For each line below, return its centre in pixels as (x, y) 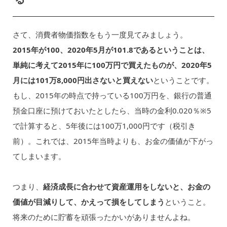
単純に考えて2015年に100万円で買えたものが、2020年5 (112, 65)
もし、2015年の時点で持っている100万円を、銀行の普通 (112, 95)
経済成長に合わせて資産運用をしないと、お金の (126, 187)
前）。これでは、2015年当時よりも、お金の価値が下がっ (113, 141)
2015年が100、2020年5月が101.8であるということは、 (111, 49)
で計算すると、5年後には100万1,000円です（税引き (104, 125)
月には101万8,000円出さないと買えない (83, 80)
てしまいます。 (39, 156)
